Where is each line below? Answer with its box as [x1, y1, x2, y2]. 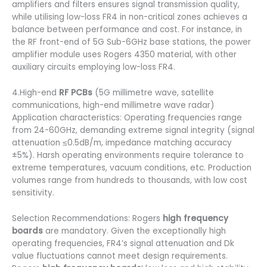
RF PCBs [59, 86, 92, 98]
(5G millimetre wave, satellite [92, 86, 214, 98]
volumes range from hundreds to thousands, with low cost [12, 174, 247, 186]
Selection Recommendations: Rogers [12, 212, 163, 224]
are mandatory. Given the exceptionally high [43, 225, 226, 237]
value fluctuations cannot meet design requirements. [12, 250, 228, 262]
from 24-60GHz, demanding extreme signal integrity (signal [12, 124, 254, 136]
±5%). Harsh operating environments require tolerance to [12, 149, 244, 161]
